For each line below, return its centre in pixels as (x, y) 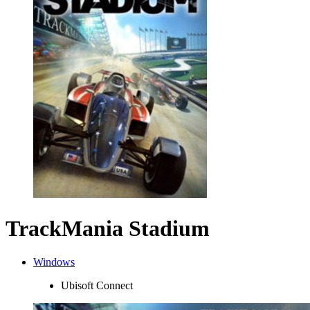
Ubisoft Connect (97, 286)
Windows (54, 262)
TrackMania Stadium (108, 228)
